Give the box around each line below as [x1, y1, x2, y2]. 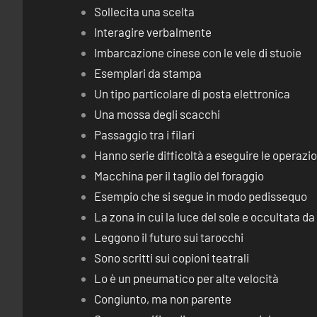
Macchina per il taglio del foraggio [94, 168, 265, 183]
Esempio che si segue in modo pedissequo [94, 189, 308, 203]
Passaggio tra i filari [94, 127, 195, 142]
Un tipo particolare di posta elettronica [94, 86, 291, 100]
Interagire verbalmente [94, 25, 212, 39]
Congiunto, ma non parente [94, 292, 232, 306]
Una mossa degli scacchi [94, 107, 221, 121]
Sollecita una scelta [94, 4, 195, 18]
